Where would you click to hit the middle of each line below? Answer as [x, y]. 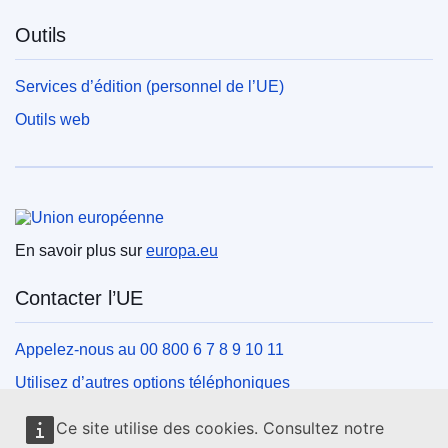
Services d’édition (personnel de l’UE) [149, 87]
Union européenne [96, 203]
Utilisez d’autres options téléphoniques [152, 383]
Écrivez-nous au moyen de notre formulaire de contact [205, 416]
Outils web [52, 120]
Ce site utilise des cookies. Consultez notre [220, 428]
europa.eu [182, 251]
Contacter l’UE [79, 298]
